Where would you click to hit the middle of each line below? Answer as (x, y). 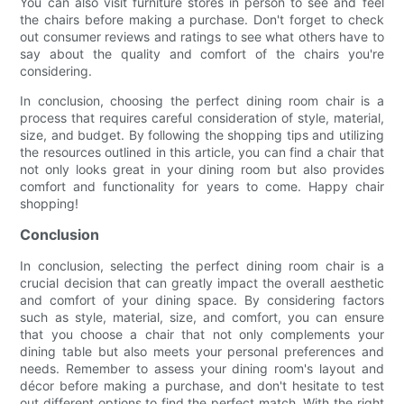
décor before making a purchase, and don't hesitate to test (202, 386)
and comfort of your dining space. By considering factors (202, 300)
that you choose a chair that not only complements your (202, 335)
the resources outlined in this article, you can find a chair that (202, 152)
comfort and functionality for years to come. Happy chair (202, 187)
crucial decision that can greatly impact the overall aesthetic (202, 283)
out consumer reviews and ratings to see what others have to (202, 37)
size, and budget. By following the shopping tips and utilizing (202, 135)
